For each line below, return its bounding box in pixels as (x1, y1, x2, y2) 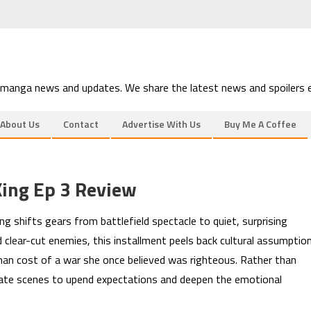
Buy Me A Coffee (224, 117, 296, 131)
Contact (63, 117, 99, 131)
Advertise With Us (122, 117, 201, 131)
